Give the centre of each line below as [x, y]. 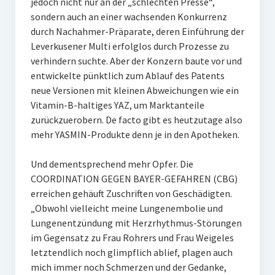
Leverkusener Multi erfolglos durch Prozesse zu [130, 46]
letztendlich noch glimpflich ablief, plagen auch [131, 253]
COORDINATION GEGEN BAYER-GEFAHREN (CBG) [134, 179]
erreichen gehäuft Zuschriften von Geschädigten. [131, 194]
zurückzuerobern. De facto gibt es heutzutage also [136, 120]
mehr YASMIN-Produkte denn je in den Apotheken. [135, 135]
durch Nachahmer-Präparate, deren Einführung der [137, 32]
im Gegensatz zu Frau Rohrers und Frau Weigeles [132, 238]
